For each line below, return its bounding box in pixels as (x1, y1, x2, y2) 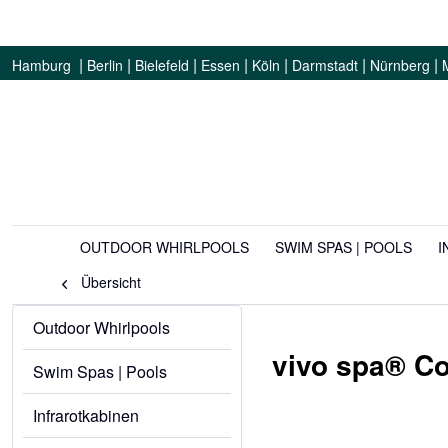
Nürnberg (370, 55, 430, 75)
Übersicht (81, 272, 141, 292)
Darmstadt (292, 55, 358, 75)
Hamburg (12, 55, 71, 75)
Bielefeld (135, 55, 189, 75)
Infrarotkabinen (33, 404, 139, 427)
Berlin (87, 55, 123, 75)
